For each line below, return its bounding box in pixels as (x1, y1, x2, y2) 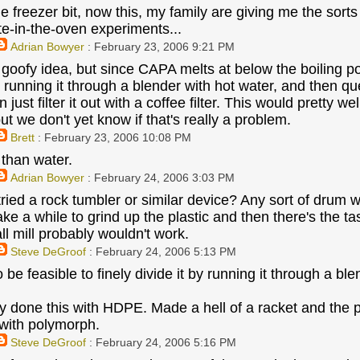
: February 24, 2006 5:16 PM (85, 336, 236, 349)
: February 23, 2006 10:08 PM (34, 131, 191, 144)
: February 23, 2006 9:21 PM (84, 40, 235, 53)
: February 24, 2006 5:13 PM (85, 245, 236, 258)
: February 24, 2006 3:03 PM (84, 171, 235, 184)
